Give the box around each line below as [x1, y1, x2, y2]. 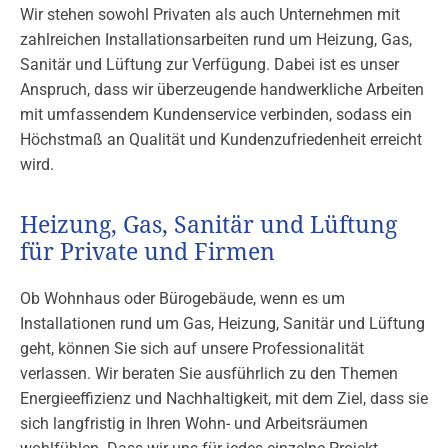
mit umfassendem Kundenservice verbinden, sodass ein [20, 105, 412, 125]
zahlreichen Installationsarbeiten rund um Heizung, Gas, [20, 30, 412, 50]
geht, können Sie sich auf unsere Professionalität [20, 339, 364, 359]
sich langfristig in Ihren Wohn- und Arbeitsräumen [20, 414, 368, 434]
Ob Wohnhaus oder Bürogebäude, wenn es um [20, 289, 345, 309]
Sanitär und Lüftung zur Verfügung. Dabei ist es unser [20, 55, 399, 75]
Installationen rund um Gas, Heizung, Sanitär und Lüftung [20, 314, 425, 334]
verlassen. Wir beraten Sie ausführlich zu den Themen [20, 364, 398, 384]
